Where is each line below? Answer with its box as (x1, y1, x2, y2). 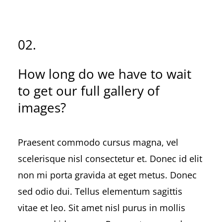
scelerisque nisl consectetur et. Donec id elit (17, 153, 202, 165)
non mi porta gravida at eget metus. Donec (17, 169, 197, 181)
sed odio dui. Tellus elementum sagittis (17, 185, 182, 198)
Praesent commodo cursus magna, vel (17, 136, 178, 149)
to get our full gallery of (17, 81, 160, 100)
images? (17, 98, 66, 116)
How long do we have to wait (17, 64, 191, 83)
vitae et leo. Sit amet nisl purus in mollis (17, 202, 185, 214)
